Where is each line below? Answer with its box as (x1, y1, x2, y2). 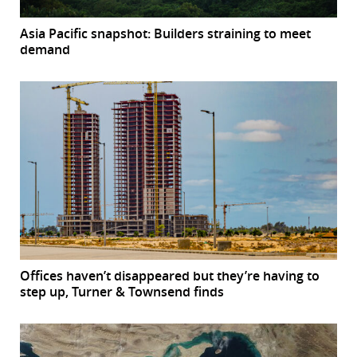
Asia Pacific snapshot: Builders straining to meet (20, 24, 311, 42)
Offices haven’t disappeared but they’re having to (20, 266, 320, 284)
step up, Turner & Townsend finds (20, 282, 224, 300)
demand (20, 40, 70, 58)
